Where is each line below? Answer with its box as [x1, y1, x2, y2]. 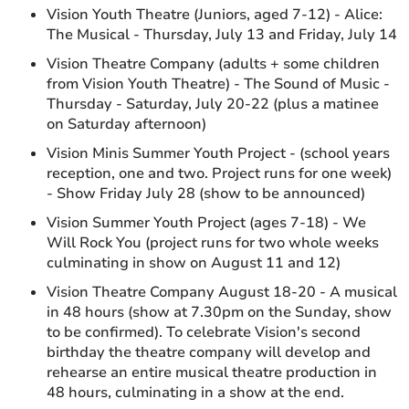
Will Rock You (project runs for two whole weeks [47, 233, 380, 253]
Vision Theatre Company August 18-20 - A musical [47, 282, 398, 302]
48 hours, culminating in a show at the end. [47, 383, 345, 403]
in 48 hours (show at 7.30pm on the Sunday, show [47, 302, 393, 322]
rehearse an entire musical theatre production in [47, 362, 378, 383]
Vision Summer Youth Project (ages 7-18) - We [47, 213, 367, 233]
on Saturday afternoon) [47, 114, 207, 134]
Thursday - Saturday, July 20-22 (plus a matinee [47, 94, 380, 114]
